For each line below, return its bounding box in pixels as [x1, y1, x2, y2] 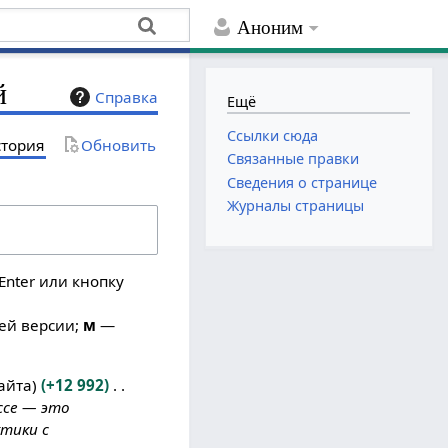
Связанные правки [227, 149, 360, 169]
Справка [95, 87, 159, 108]
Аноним [237, 17, 304, 39]
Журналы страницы [227, 195, 365, 215]
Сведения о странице [227, 172, 378, 192]
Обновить [81, 134, 157, 155]
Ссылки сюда [227, 126, 319, 146]
